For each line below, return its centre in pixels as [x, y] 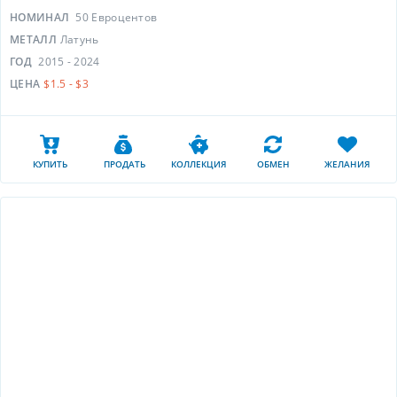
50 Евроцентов [117, 17]
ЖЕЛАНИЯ [347, 164]
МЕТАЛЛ [33, 39]
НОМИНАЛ [41, 17]
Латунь [79, 39]
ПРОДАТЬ [124, 164]
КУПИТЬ [50, 164]
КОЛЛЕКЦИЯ [198, 164]
